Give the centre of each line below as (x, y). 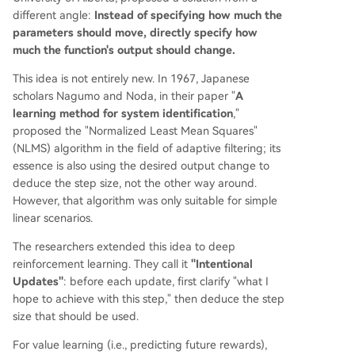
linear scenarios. (53, 218)
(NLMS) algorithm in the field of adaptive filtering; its (147, 148)
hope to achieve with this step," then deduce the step (149, 298)
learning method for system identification (123, 113)
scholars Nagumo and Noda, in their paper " (124, 95)
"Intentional (222, 263)
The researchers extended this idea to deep (124, 246)
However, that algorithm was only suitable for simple (145, 200)
